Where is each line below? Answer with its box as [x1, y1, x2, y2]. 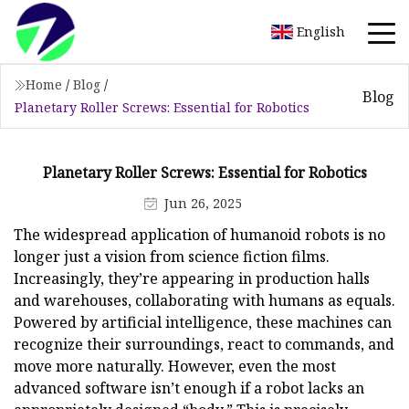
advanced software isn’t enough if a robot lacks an [14, 377, 364, 398]
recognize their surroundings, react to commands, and [14, 333, 394, 354]
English [297, 22, 345, 40]
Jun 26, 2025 [164, 194, 242, 212]
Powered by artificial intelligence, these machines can [14, 311, 392, 332]
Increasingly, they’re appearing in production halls [14, 267, 370, 288]
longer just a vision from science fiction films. [14, 246, 330, 267]
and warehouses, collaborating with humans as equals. [14, 289, 395, 310]
